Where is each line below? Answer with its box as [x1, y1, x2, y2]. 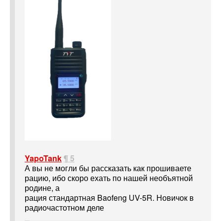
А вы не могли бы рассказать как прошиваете [25, 162, 191, 174]
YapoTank [25, 152, 62, 164]
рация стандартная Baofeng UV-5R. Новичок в [25, 192, 194, 204]
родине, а [25, 182, 60, 194]
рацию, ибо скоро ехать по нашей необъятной [25, 172, 193, 184]
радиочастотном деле [25, 202, 104, 214]
